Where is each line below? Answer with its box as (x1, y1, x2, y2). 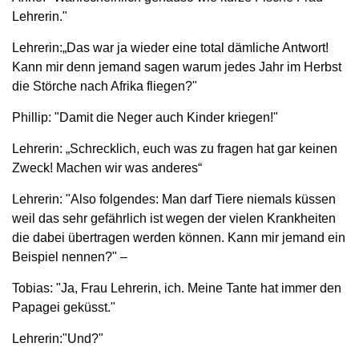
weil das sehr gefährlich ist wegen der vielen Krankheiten (12, 211, 336, 225)
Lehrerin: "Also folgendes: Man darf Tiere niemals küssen (12, 192, 336, 206)
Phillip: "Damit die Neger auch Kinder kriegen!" (12, 110, 278, 124)
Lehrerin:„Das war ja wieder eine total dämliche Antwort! (12, 40, 329, 54)
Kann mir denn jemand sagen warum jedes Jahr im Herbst (12, 59, 341, 74)
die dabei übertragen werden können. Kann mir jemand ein (12, 230, 345, 244)
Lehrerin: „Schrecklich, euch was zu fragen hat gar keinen (12, 141, 337, 155)
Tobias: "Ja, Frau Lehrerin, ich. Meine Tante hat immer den (12, 280, 341, 295)
